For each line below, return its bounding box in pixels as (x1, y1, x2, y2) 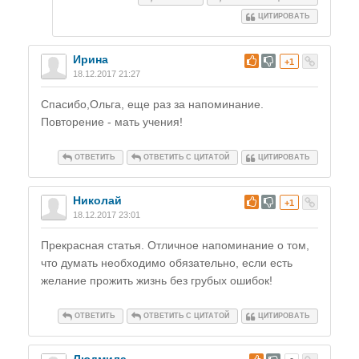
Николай (73, 194, 122, 208)
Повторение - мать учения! (41, 115, 183, 129)
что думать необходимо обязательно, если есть (41, 256, 292, 270)
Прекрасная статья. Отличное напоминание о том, (41, 239, 309, 252)
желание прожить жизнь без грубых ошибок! (41, 274, 272, 288)
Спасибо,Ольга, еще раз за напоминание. (41, 98, 264, 111)
